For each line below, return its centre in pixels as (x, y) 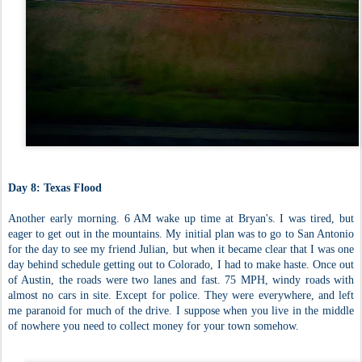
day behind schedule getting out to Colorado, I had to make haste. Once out (181, 265)
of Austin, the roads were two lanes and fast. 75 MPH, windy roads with (181, 280)
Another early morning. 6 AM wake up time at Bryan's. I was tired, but (181, 219)
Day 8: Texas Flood (55, 188)
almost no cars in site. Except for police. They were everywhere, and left (181, 295)
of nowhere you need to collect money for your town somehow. (154, 326)
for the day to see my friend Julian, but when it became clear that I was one (181, 249)
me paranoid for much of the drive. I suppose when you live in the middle (181, 311)
